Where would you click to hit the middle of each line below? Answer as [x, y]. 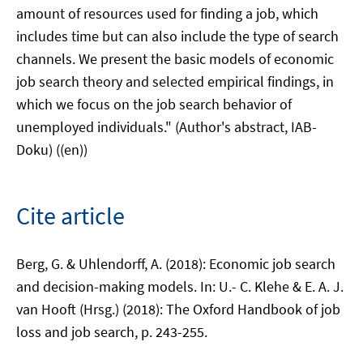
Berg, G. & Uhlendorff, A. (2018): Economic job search [176, 264]
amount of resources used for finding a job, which [167, 13]
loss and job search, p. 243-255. [112, 332]
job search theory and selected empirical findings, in [175, 81]
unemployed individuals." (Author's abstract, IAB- [167, 127]
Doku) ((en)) [52, 149]
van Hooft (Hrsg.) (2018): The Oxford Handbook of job [178, 309]
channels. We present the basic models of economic [175, 59]
